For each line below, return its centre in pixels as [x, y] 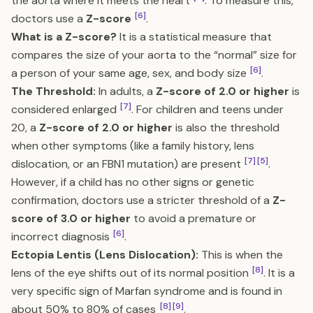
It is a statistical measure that [194, 37]
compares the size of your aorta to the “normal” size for [154, 55]
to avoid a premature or [194, 218]
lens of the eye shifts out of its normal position [131, 273]
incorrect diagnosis [62, 236]
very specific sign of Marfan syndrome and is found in [147, 291]
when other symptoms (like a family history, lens [133, 146]
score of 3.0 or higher [71, 218]
